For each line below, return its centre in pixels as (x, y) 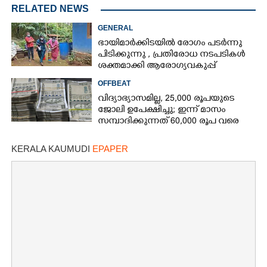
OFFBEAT (114, 83)
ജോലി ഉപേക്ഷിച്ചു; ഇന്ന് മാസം (162, 110)
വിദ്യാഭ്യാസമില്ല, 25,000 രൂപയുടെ (166, 99)
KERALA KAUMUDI (52, 148)
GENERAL (116, 28)
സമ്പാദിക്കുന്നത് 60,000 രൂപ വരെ (168, 122)
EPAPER (110, 148)
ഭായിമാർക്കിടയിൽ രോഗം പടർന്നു (170, 44)
